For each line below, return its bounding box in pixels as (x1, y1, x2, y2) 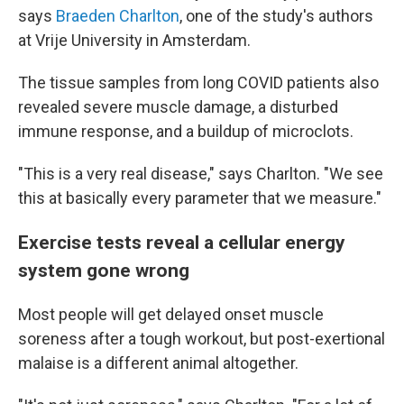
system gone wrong (18, 259, 189, 281)
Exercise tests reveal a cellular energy (18, 231, 345, 253)
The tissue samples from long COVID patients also (18, 73, 379, 92)
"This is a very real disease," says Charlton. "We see (18, 164, 383, 183)
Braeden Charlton (56, 6, 179, 25)
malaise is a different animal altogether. (18, 353, 298, 372)
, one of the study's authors (179, 6, 373, 25)
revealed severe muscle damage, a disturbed (18, 97, 338, 116)
